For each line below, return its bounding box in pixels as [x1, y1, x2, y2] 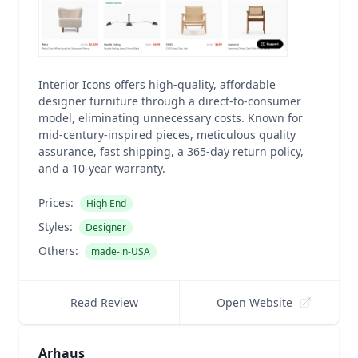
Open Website [217, 295, 293, 310]
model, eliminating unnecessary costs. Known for [38, 110, 303, 125]
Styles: [38, 219, 73, 234]
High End [86, 197, 126, 210]
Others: [38, 243, 78, 258]
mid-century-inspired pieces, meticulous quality [38, 127, 296, 142]
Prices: [38, 195, 74, 210]
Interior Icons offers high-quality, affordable [38, 77, 276, 92]
